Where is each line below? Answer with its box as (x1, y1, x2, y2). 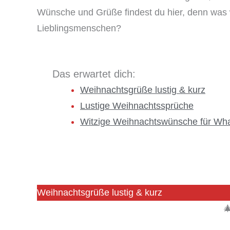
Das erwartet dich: (52, 68, 136, 80)
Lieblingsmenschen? (37, 23, 121, 33)
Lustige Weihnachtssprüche (80, 101, 194, 111)
